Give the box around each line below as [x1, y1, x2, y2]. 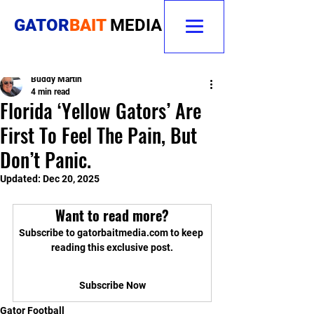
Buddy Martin [31, 74, 82, 84]
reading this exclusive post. [51, 242, 173, 253]
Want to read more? [55, 205, 169, 226]
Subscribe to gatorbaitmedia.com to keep [19, 227, 205, 238]
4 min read [31, 87, 70, 97]
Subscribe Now [78, 280, 146, 291]
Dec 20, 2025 [43, 173, 100, 184]
